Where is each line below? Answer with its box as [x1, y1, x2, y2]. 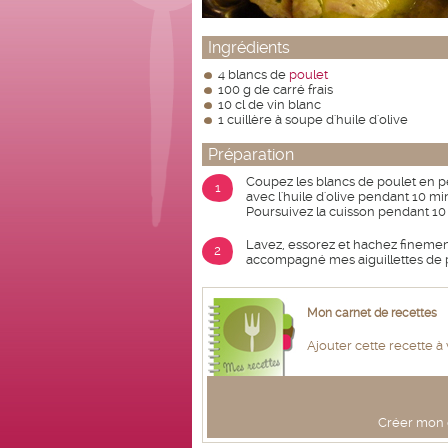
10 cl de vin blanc [218, 97, 321, 112]
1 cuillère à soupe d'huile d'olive [218, 112, 408, 127]
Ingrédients [208, 38, 290, 57]
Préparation [208, 145, 294, 164]
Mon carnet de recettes [307, 306, 437, 321]
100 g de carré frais [218, 82, 333, 97]
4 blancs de [218, 67, 289, 82]
